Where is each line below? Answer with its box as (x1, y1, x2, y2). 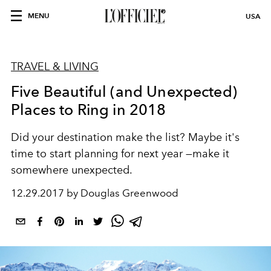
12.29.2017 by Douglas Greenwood (11, 187, 178, 199)
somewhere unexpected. (11, 163, 132, 177)
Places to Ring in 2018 (11, 100, 166, 119)
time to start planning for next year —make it (11, 147, 229, 160)
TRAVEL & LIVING (11, 60, 99, 73)
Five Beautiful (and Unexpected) (11, 82, 237, 100)
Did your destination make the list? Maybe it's (11, 131, 240, 144)
